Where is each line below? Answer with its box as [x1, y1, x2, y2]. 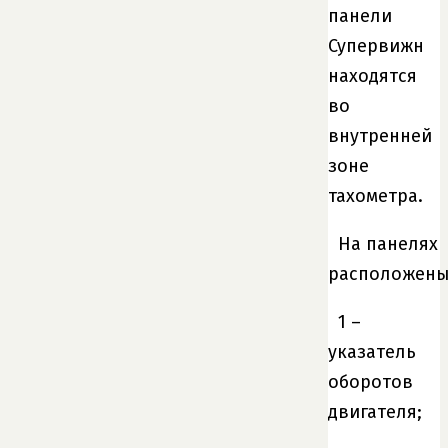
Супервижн [328, 35, 424, 58]
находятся [328, 65, 417, 88]
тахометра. [328, 185, 423, 208]
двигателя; [328, 401, 422, 424]
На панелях [338, 233, 438, 256]
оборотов [328, 371, 413, 394]
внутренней [328, 125, 432, 148]
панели [328, 5, 392, 28]
